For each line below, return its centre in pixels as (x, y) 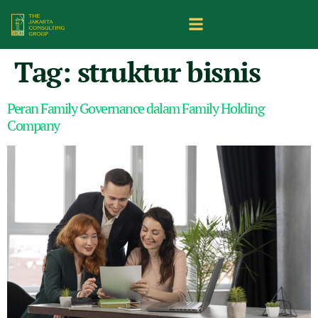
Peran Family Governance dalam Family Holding (136, 108)
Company (33, 125)
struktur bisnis (168, 71)
